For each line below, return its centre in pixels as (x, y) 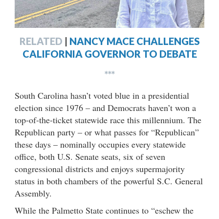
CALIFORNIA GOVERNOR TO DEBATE (109, 54)
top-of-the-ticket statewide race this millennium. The (108, 120)
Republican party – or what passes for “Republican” (107, 132)
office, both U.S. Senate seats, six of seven (90, 157)
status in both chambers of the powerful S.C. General (109, 181)
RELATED (41, 41)
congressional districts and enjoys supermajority (100, 169)
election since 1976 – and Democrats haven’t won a (105, 108)
